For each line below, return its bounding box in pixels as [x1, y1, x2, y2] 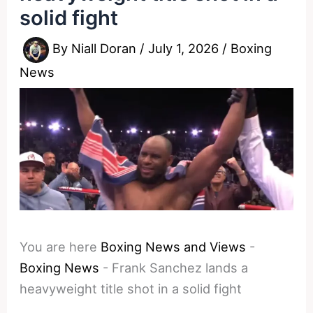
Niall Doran [71, 41, 140, 57]
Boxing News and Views [101, 238, 247, 254]
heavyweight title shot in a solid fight [20, 280, 242, 296]
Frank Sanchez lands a [112, 259, 249, 275]
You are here [20, 238, 98, 254]
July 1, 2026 [148, 41, 223, 57]
